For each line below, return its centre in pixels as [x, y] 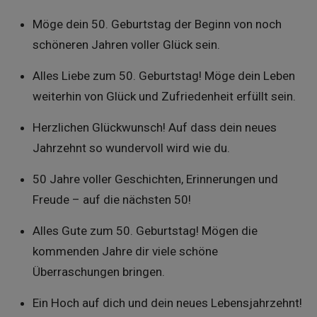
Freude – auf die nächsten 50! [111, 200]
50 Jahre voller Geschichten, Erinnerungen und [155, 179]
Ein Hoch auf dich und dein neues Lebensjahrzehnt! [167, 303]
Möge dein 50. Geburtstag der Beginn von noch [157, 24]
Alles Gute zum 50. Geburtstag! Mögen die [145, 231]
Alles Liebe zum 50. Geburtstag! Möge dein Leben [163, 76]
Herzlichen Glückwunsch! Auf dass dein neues [154, 127]
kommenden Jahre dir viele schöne [125, 251]
